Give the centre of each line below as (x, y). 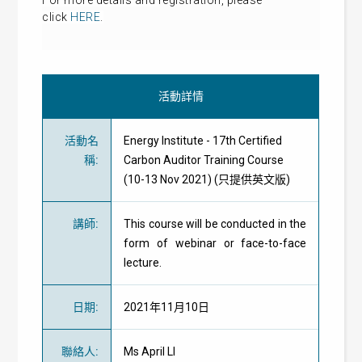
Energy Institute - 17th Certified (203, 141)
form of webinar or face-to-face (215, 243)
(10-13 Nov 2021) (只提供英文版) (207, 179)
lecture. (144, 263)
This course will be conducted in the (215, 224)
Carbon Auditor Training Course (204, 160)
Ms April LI (150, 351)
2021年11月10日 (167, 307)
